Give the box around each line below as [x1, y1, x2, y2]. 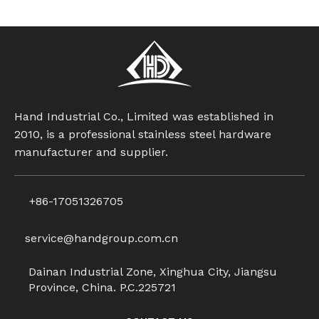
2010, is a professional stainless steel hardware [14, 127, 271, 141]
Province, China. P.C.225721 [28, 281, 176, 294]
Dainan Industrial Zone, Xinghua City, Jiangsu [28, 265, 277, 278]
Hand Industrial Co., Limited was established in [14, 110, 273, 123]
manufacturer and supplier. [14, 145, 168, 159]
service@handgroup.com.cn [25, 231, 178, 245]
